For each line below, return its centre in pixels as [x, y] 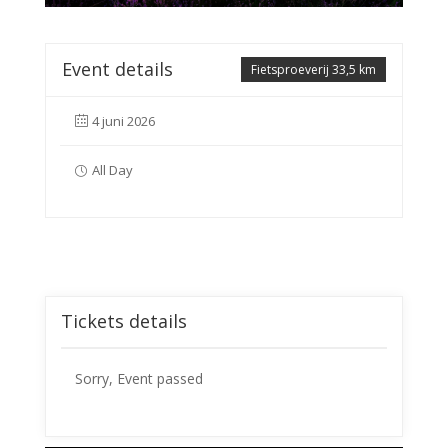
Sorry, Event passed [138, 379]
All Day [112, 170]
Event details [117, 69]
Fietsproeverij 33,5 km [314, 70]
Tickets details [123, 321]
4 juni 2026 [123, 121]
